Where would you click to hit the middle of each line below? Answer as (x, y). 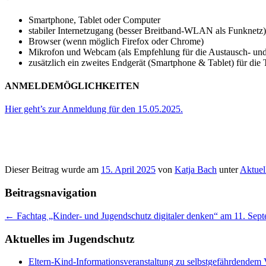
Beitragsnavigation (51, 193)
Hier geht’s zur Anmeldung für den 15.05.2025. (94, 109)
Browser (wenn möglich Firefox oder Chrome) (116, 41)
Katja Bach (196, 170)
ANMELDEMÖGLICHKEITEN (72, 86)
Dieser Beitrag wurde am (53, 170)
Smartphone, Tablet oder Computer (94, 20)
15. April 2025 (128, 170)
